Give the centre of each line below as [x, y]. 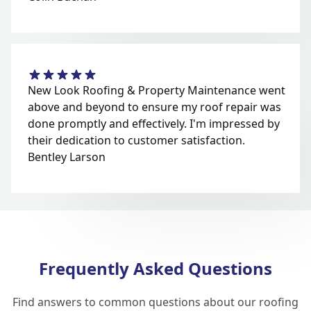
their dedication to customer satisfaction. [136, 141]
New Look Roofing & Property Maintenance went [157, 91]
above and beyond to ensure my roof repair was [154, 107]
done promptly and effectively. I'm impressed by [154, 124]
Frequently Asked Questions [155, 269]
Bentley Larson [67, 157]
